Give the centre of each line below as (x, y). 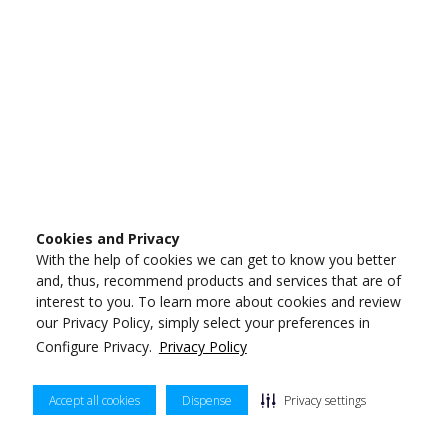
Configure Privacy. (94, 347)
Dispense (207, 400)
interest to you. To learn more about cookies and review (218, 302)
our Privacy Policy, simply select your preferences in (203, 323)
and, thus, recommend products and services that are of (218, 281)
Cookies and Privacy (108, 239)
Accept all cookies (94, 400)
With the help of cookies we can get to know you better (216, 260)
